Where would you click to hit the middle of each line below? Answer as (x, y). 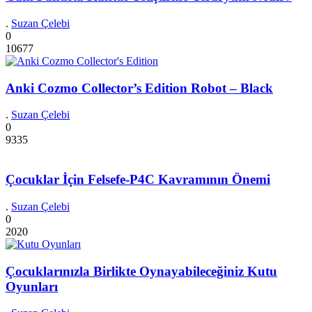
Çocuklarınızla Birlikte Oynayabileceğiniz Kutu (141, 271)
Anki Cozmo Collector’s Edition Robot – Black (139, 88)
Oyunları (32, 286)
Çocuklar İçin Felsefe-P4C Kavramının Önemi (138, 180)
